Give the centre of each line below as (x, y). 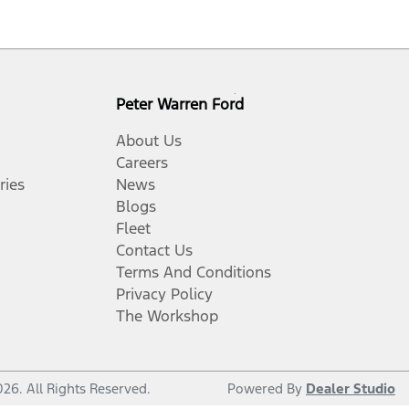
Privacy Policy (164, 294)
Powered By (267, 388)
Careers (142, 163)
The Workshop (167, 316)
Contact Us (154, 250)
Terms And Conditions (194, 272)
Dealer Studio (351, 388)
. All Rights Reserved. (85, 388)
